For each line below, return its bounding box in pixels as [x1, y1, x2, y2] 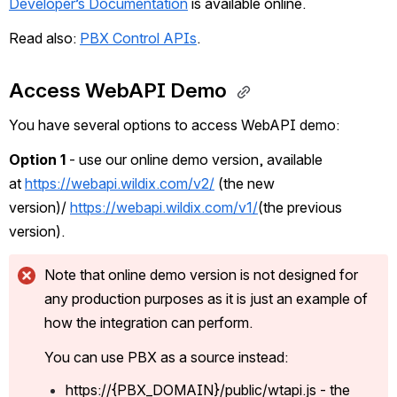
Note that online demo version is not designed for [44, 266, 358, 284]
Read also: [9, 29, 80, 48]
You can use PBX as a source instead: [44, 348, 288, 367]
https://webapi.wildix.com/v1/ [70, 198, 258, 217]
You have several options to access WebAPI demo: [9, 116, 339, 135]
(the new [214, 175, 275, 193]
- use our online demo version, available [66, 151, 323, 169]
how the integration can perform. [44, 314, 256, 332]
